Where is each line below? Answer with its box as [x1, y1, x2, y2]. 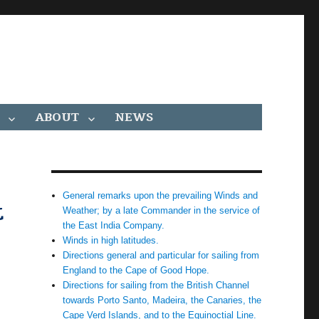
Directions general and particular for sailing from [63, 250, 260, 261]
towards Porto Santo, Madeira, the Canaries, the [63, 295, 262, 305]
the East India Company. [63, 220, 165, 231]
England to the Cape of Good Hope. [63, 265, 210, 276]
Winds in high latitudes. [63, 235, 159, 246]
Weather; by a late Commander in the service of [63, 205, 261, 216]
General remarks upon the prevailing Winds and [63, 190, 258, 201]
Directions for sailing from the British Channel [63, 280, 250, 291]
